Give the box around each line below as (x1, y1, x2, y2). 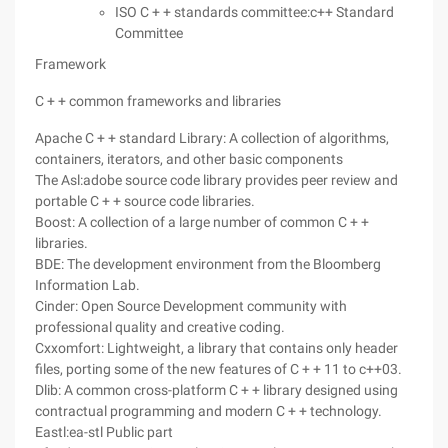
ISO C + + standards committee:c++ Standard (115, 4, 394, 20)
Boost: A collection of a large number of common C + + (35, 214, 369, 230)
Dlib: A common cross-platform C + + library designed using (35, 382, 398, 398)
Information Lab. (35, 277, 140, 293)
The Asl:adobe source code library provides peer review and (35, 172, 398, 188)
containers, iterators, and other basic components (35, 151, 343, 167)
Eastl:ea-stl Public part (35, 424, 173, 440)
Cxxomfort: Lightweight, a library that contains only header (35, 340, 398, 356)
